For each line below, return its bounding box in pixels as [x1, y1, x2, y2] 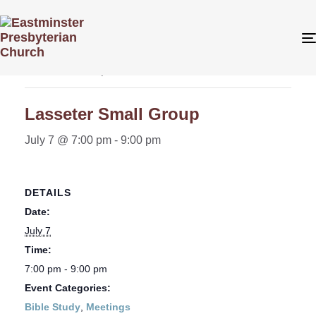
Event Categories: [25, 281, 111, 293]
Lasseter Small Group [25, 104, 200, 123]
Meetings [86, 300, 130, 312]
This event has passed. [25, 64, 140, 76]
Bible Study [25, 300, 80, 312]
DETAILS [25, 186, 71, 198]
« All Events [25, 30, 87, 42]
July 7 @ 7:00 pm [25, 134, 111, 146]
